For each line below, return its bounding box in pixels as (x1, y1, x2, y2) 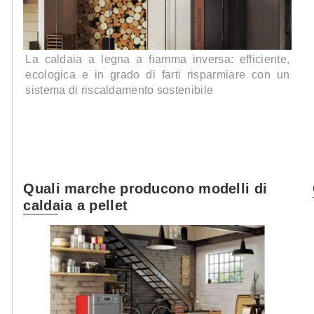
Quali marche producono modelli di (23, 181, 268, 196)
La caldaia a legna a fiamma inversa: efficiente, (25, 53, 290, 66)
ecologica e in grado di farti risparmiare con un (25, 69, 290, 81)
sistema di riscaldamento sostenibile (25, 84, 214, 97)
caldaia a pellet (23, 198, 128, 213)
